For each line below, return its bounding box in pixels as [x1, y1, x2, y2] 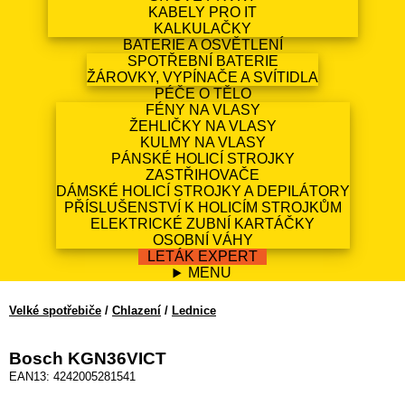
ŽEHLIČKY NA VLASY [128, 118, 277, 135]
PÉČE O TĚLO [154, 86, 251, 102]
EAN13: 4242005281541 [9, 370, 136, 384]
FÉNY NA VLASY [145, 102, 260, 118]
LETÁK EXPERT [147, 249, 258, 265]
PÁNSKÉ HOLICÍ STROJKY [110, 151, 295, 167]
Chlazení [112, 304, 161, 318]
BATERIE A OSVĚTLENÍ [122, 37, 283, 53]
